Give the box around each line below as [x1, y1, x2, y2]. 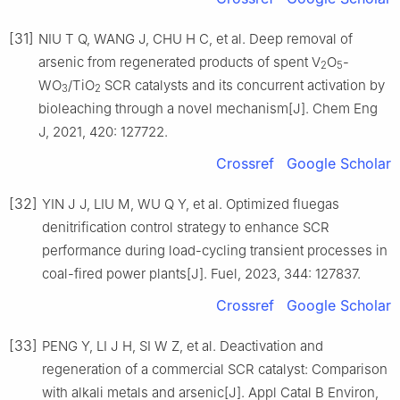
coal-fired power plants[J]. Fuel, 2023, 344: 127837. [42, 264, 361, 282]
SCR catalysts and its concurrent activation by [101, 76, 385, 94]
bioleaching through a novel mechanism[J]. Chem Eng [38, 99, 378, 117]
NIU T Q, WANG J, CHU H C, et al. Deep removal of [38, 29, 353, 47]
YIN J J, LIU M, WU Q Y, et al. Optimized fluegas [42, 195, 339, 212]
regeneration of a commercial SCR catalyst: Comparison [42, 360, 387, 378]
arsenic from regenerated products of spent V [38, 53, 321, 71]
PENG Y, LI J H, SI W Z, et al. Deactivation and [42, 337, 323, 354]
